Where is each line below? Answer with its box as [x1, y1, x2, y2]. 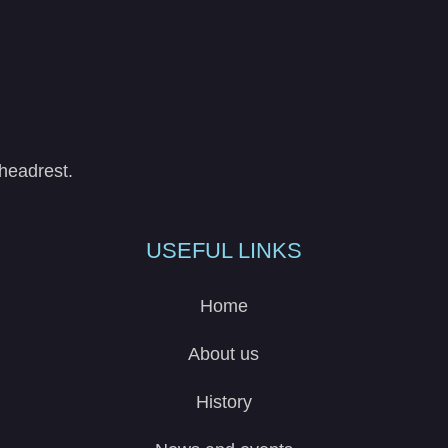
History [195, 391, 252, 412]
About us [188, 343, 260, 364]
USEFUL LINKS [145, 237, 302, 263]
